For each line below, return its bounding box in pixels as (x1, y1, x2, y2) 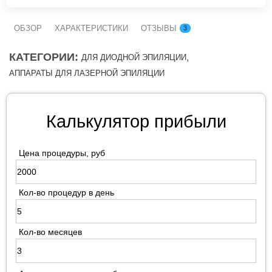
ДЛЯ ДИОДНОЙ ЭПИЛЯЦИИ (81, 53, 186, 63)
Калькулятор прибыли (46, 112, 226, 132)
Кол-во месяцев (19, 227, 82, 237)
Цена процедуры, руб (19, 148, 105, 158)
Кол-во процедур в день (19, 188, 114, 198)
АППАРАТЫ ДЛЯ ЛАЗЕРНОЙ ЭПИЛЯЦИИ (9, 69, 165, 78)
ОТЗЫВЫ (141, 24, 179, 33)
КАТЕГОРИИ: (9, 51, 81, 64)
